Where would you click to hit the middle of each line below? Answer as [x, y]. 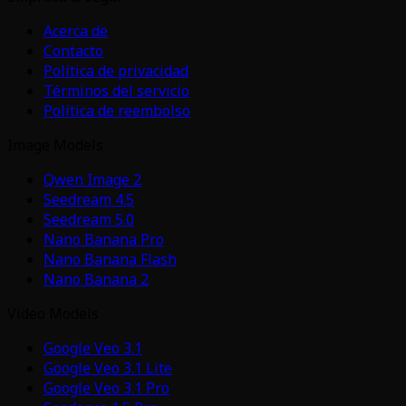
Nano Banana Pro [104, 239]
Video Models [53, 313]
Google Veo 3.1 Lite [108, 367]
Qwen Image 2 [92, 179]
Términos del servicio [116, 90]
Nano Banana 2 [96, 279]
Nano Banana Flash [110, 259]
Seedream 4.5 [89, 199]
